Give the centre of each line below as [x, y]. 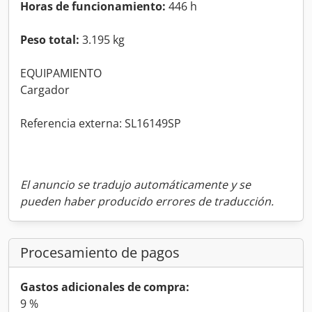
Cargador [45, 89]
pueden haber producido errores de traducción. [147, 201]
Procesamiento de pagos [100, 252]
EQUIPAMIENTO [61, 73]
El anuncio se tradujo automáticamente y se [135, 184]
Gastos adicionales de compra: [105, 287]
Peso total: [50, 39]
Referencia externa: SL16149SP [101, 123]
